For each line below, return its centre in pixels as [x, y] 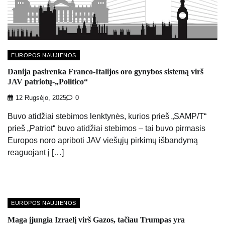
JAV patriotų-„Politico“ [48, 81]
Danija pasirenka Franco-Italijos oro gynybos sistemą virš [105, 71]
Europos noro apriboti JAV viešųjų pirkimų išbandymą [103, 141]
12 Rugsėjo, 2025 [41, 98]
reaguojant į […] [36, 153]
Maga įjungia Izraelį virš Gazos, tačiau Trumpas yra [96, 219]
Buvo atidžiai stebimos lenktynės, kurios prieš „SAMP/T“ [107, 117]
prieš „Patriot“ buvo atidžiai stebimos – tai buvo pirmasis [106, 129]
